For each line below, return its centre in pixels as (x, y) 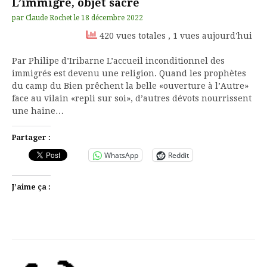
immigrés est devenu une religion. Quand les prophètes (129, 73)
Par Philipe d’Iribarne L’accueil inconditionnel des (118, 61)
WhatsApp (121, 155)
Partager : (31, 138)
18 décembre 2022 (112, 18)
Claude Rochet (49, 18)
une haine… (38, 111)
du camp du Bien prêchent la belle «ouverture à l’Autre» (130, 86)
